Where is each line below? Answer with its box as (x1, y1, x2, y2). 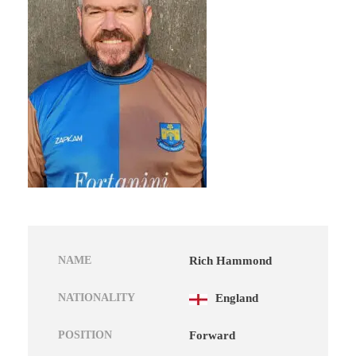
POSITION (58, 329, 112, 342)
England (215, 292, 258, 305)
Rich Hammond (189, 254, 272, 268)
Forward (189, 329, 235, 342)
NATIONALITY (58, 292, 135, 304)
